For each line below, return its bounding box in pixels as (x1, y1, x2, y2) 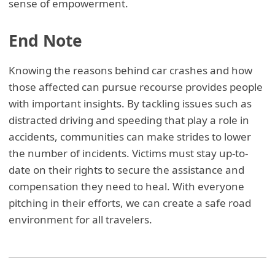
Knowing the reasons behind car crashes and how (9, 63, 253, 77)
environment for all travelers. (9, 212, 155, 227)
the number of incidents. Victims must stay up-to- (9, 145, 249, 160)
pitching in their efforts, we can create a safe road (9, 195, 252, 210)
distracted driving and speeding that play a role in (9, 112, 250, 127)
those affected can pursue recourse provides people (9, 79, 263, 94)
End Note (9, 29, 87, 52)
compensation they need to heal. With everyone (9, 179, 245, 193)
